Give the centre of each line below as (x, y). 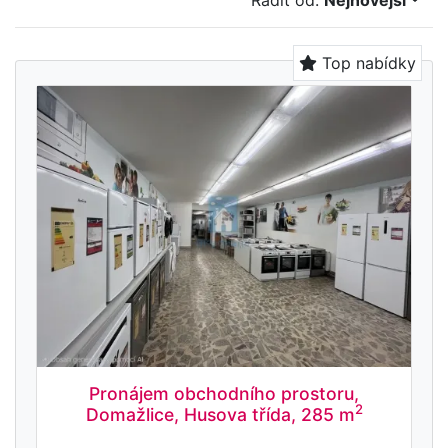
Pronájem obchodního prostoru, (224, 393)
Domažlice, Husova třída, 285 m (220, 414)
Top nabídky (366, 63)
